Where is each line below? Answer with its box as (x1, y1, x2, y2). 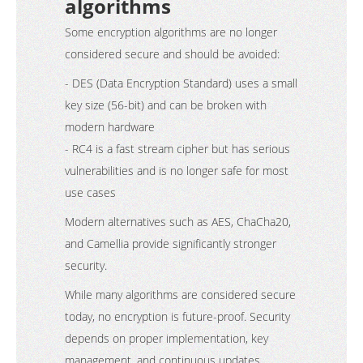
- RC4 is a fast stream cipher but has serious (65, 141, 290, 156)
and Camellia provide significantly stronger (65, 236, 276, 251)
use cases (65, 185, 122, 200)
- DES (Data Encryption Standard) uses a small (65, 75, 297, 91)
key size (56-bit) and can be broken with (65, 97, 267, 113)
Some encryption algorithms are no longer (65, 24, 277, 40)
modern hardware (65, 119, 161, 135)
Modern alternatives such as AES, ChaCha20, (65, 214, 291, 229)
